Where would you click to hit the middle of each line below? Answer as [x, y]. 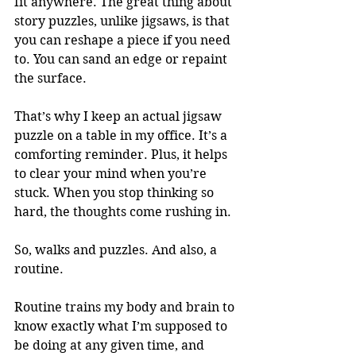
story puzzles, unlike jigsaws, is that [124, 21]
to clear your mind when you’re [112, 174]
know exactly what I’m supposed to [122, 326]
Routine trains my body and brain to [126, 307]
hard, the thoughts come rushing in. [123, 212]
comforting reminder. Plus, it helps [122, 155]
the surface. [50, 78]
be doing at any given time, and [111, 345]
